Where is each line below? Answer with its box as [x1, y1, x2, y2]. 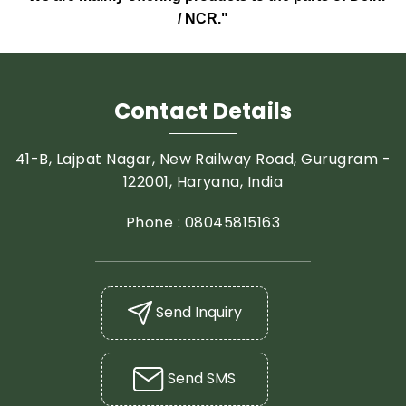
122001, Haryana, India [122, 171, 284, 192]
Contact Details [113, 96, 293, 126]
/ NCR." [178, 11, 228, 26]
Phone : [125, 212, 185, 233]
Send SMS [164, 368, 237, 389]
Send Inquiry [151, 302, 242, 323]
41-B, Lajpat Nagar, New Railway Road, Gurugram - [14, 149, 391, 169]
